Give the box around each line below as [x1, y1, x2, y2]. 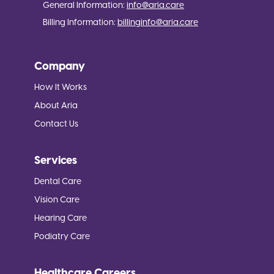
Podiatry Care [34, 232, 90, 242]
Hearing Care [34, 213, 87, 223]
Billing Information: [34, 18, 116, 28]
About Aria [34, 101, 78, 111]
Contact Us [34, 119, 78, 129]
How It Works [34, 83, 87, 92]
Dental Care [34, 177, 81, 187]
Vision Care [34, 195, 80, 205]
